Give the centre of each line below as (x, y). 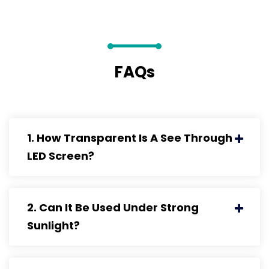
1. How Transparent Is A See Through (130, 138)
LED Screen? (61, 156)
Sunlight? (53, 226)
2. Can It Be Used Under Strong (113, 208)
